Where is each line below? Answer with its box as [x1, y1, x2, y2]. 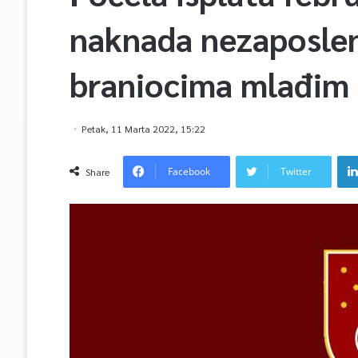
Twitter [280, 165, 312, 178]
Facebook [167, 165, 210, 178]
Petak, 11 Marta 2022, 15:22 [81, 122, 205, 135]
